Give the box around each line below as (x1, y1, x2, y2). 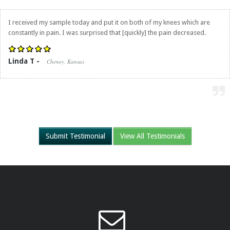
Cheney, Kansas (47, 57, 84, 65)
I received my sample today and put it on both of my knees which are (8, 18, 210, 26)
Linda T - (8, 57, 42, 65)
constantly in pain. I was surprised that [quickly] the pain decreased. (8, 29, 206, 36)
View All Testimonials (120, 132, 185, 140)
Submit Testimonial (45, 132, 105, 140)
